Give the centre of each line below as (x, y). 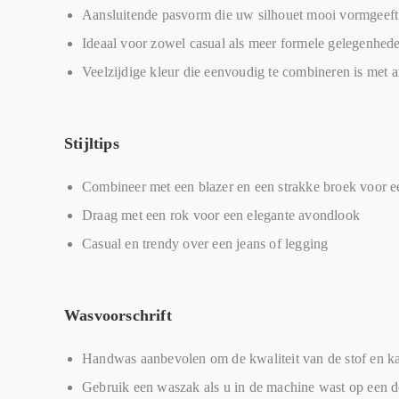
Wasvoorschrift (118, 315)
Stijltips (92, 143)
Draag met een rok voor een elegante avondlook (221, 215)
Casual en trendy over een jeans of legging (205, 244)
